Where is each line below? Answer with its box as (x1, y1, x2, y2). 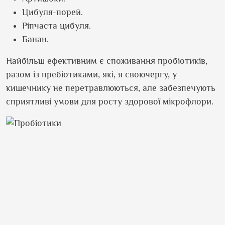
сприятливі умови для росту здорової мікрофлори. (6, 96, 213, 106)
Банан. (22, 34, 49, 44)
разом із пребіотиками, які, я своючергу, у (6, 69, 177, 79)
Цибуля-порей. (22, 7, 83, 17)
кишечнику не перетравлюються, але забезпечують (6, 83, 215, 93)
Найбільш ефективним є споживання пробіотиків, (6, 56, 207, 66)
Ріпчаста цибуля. (22, 21, 91, 31)
